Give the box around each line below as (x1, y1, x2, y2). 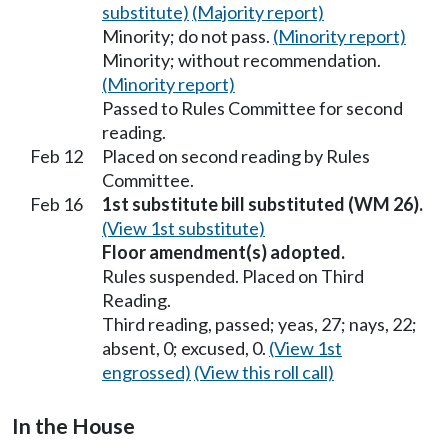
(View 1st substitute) (102, 217, 265, 240)
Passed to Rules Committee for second (102, 97, 403, 120)
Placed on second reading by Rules (102, 145, 370, 168)
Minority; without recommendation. (102, 49, 381, 72)
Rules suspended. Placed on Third (102, 265, 364, 288)
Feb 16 (30, 193, 83, 216)
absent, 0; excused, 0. (102, 337, 269, 360)
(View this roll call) (194, 361, 334, 384)
